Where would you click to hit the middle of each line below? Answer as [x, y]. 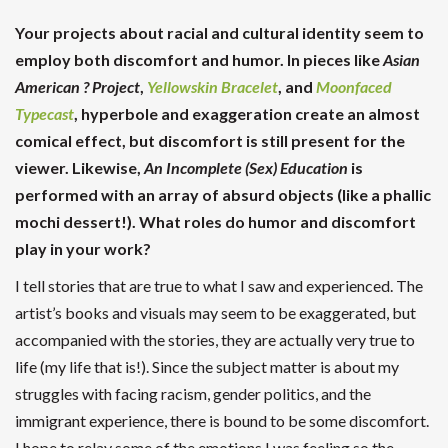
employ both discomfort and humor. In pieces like [199, 60]
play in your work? [83, 249]
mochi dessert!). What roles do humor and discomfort [215, 222]
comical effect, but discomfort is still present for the [210, 141]
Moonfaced [354, 87]
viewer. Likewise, [79, 168]
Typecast [44, 114]
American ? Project [77, 87]
